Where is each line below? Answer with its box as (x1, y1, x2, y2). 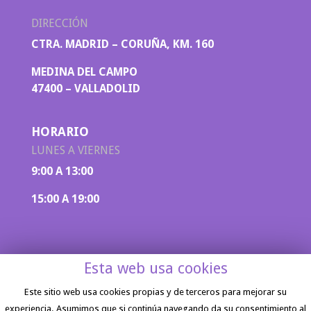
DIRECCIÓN (31, 16, 88, 30)
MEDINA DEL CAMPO (31, 65, 137, 78)
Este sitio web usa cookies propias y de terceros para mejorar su (24, 287, 287, 298)
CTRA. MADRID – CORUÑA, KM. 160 (31, 37, 214, 51)
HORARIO (31, 124, 89, 139)
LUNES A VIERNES (31, 143, 120, 157)
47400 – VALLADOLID (31, 81, 140, 95)
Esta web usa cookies (83, 260, 228, 278)
